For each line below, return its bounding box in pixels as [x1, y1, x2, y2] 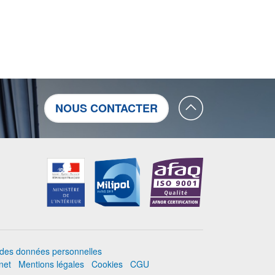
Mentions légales [18, 257, 84, 270]
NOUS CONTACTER [55, 99, 158, 116]
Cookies [91, 257, 123, 270]
